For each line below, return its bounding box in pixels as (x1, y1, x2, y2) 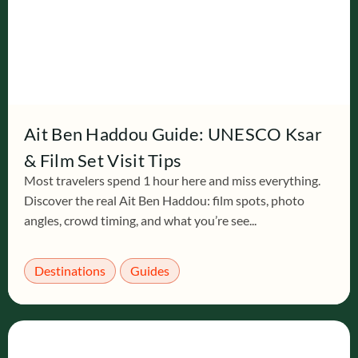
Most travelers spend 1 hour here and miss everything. (24, 173, 320, 188)
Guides (130, 263, 169, 278)
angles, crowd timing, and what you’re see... (24, 213, 257, 228)
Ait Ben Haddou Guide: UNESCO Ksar (24, 123, 322, 145)
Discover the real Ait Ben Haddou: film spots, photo (24, 193, 304, 208)
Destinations (34, 263, 105, 278)
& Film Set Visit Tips (24, 149, 182, 171)
